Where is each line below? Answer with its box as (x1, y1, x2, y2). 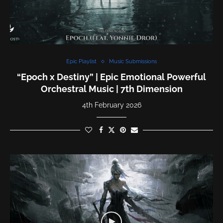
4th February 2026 (82, 101, 141, 109)
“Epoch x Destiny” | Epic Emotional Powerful (17, 72, 206, 82)
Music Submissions (109, 58, 157, 65)
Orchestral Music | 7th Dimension (40, 84, 183, 94)
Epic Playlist (66, 58, 97, 65)
